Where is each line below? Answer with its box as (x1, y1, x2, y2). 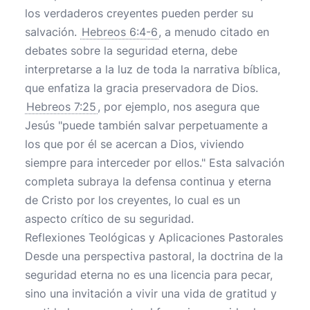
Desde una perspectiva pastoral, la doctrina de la (25, 249, 283, 263)
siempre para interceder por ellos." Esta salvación (25, 156, 284, 170)
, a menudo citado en (158, 25, 269, 39)
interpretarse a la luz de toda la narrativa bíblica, (25, 62, 280, 76)
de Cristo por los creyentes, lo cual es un (25, 193, 240, 207)
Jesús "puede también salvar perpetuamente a (25, 118, 268, 132)
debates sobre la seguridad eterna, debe (25, 44, 237, 57)
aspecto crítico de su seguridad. (25, 212, 194, 226)
